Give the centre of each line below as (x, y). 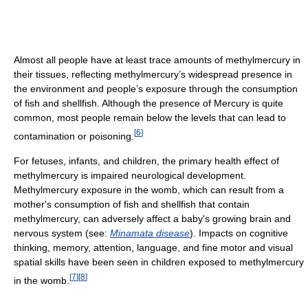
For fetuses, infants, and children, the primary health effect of (146, 161)
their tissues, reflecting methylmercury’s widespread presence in (153, 75)
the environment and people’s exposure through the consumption (156, 89)
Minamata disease (150, 233)
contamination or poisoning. (74, 136)
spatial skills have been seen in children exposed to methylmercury (159, 262)
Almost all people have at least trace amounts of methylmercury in (157, 60)
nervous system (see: (62, 233)
